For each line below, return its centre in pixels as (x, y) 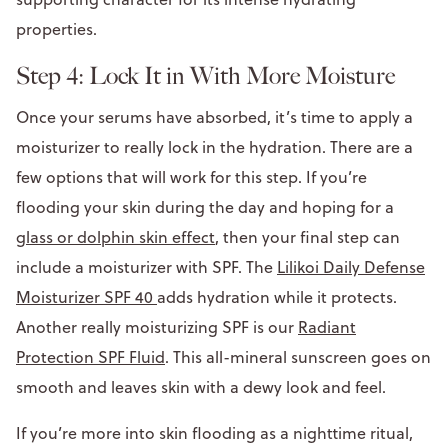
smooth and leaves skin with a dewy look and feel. (201, 386)
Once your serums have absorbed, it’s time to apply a (214, 116)
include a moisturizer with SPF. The (146, 266)
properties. (58, 28)
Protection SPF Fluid (90, 356)
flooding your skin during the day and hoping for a (205, 206)
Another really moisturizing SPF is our (157, 326)
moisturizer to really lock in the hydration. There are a (214, 146)
